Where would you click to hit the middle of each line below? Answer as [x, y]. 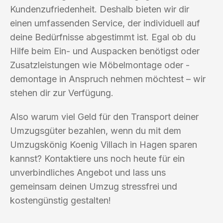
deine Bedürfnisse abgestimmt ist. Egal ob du [103, 37]
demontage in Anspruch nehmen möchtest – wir [108, 79]
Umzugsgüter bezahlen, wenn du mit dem [96, 130]
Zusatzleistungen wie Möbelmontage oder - [100, 65]
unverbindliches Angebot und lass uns [88, 172]
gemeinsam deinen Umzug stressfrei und [94, 186]
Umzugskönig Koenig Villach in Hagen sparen [104, 144]
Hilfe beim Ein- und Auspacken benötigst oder [105, 51]
